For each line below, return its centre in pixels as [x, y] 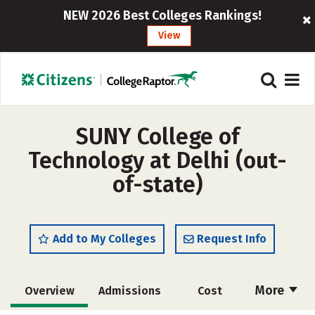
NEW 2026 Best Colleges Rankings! [162, 15]
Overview [49, 291]
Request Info [232, 239]
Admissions [129, 291]
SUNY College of [157, 136]
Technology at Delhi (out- [157, 160]
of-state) [157, 184]
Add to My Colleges [104, 239]
